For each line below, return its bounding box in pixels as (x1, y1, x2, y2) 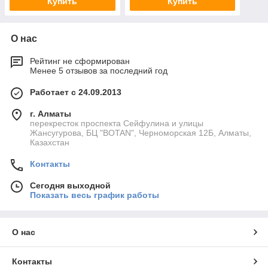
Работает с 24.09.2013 (30, 87, 121, 98)
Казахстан (30, 138, 69, 148)
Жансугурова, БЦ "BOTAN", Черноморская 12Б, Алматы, (30, 128, 251, 138)
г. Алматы (30, 109, 71, 119)
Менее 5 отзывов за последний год (30, 66, 167, 76)
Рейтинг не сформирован (30, 56, 130, 66)
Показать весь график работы (30, 190, 159, 200)
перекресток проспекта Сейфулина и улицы (30, 118, 203, 129)
